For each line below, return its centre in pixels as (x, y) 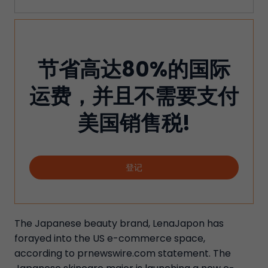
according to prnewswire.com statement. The (123, 253)
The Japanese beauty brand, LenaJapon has (119, 223)
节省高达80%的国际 (134, 69)
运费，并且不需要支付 (134, 96)
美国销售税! (134, 123)
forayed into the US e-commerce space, (110, 238)
